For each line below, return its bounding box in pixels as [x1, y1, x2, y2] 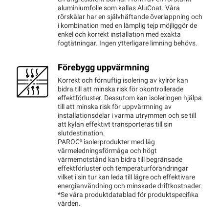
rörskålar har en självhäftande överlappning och [58, 13, 202, 21]
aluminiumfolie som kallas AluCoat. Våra [58, 4, 180, 12]
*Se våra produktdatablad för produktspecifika [58, 191, 198, 199]
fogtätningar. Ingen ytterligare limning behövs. [58, 40, 197, 47]
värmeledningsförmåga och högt [58, 147, 157, 155]
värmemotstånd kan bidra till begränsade [58, 156, 182, 164]
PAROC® [58, 138, 82, 146]
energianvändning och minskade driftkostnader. [58, 182, 202, 190]
